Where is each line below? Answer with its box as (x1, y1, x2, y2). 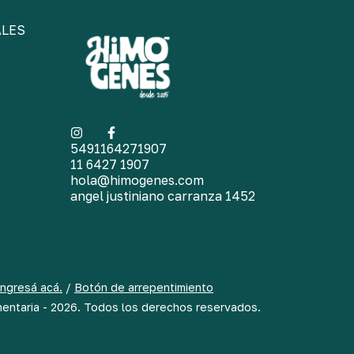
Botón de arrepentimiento (74, 281, 213, 295)
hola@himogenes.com (70, 171, 204, 188)
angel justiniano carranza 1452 (70, 187, 255, 204)
